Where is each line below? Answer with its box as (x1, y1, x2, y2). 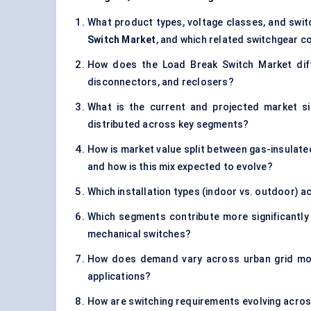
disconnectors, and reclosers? (87, 76, 234, 88)
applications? (87, 271, 151, 283)
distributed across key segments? (87, 119, 249, 131)
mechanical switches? (87, 228, 191, 240)
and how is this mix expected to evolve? (87, 161, 273, 173)
